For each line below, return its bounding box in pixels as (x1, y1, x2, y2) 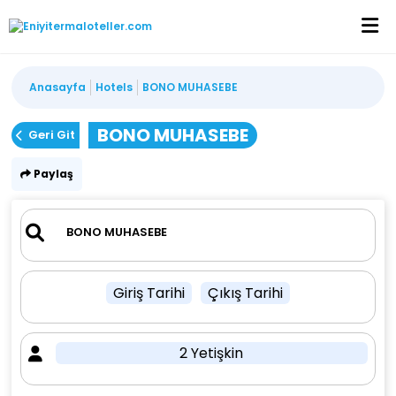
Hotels (95, 80, 133, 95)
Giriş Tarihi (112, 283, 185, 303)
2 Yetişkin (179, 343, 244, 363)
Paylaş (31, 166, 74, 181)
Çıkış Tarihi (207, 283, 283, 303)
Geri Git (28, 126, 76, 143)
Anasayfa (29, 80, 87, 95)
